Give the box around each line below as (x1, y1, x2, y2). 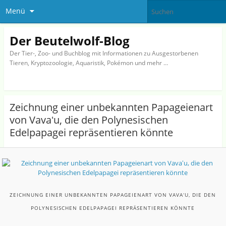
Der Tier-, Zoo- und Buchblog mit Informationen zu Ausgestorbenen (9, 48, 198, 58)
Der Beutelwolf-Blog (9, 32, 130, 49)
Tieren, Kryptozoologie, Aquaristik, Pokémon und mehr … (9, 58, 168, 67)
